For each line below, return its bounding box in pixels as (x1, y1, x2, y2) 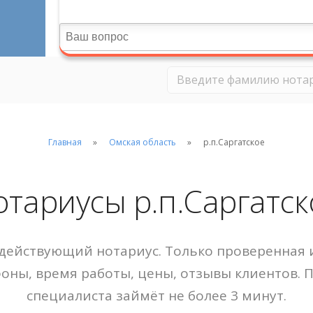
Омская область (109, 136, 176, 148)
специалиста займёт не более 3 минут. (27, 286, 286, 305)
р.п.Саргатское (203, 136, 265, 148)
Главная (48, 136, 82, 148)
